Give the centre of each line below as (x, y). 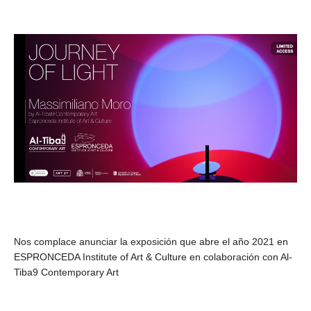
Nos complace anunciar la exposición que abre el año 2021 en (151, 241)
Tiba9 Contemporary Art (66, 272)
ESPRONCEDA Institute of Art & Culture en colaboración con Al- (153, 257)
